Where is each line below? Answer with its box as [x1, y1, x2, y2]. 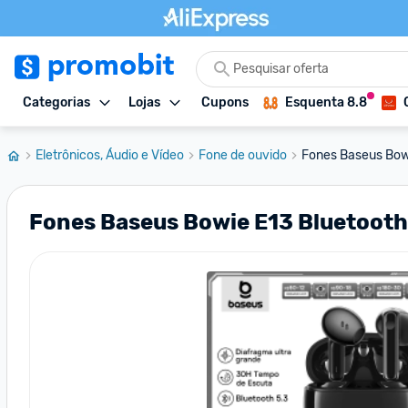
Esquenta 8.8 [285, 95, 367, 110]
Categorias [23, 95, 90, 110]
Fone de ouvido [199, 148, 287, 163]
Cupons [201, 95, 249, 110]
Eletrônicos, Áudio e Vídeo [36, 148, 184, 163]
